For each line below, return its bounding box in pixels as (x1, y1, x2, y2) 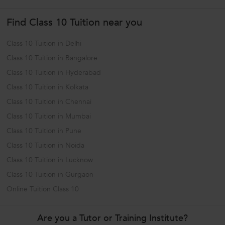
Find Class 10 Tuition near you (7, 16, 142, 30)
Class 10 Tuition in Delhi (7, 39, 81, 49)
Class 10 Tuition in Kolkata (7, 82, 88, 92)
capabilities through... (7, 2, 75, 12)
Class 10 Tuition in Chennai (7, 97, 91, 107)
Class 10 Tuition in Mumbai (7, 111, 91, 122)
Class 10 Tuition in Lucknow (7, 155, 93, 165)
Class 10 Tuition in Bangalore (7, 53, 97, 63)
